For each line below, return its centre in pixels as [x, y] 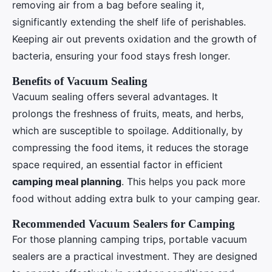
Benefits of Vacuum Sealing [80, 81]
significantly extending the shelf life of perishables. [129, 22]
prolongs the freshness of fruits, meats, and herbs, [128, 113]
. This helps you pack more [183, 181]
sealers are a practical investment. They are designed [135, 256]
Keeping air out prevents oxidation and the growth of [134, 39]
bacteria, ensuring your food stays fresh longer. [121, 56]
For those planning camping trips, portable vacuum [130, 239]
